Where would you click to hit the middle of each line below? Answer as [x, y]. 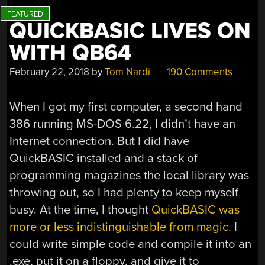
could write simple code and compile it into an [131, 244]
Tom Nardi [128, 72]
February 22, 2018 [50, 72]
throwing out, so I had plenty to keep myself [124, 192]
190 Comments [199, 72]
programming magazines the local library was [130, 175]
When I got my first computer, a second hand [126, 106]
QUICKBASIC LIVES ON [130, 31]
